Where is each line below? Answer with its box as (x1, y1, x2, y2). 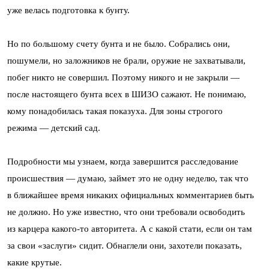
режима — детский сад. (7, 122, 100, 133)
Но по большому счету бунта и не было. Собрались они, (7, 38, 230, 49)
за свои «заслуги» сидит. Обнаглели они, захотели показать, (7, 240, 242, 250)
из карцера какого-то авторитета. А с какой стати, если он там (7, 223, 252, 234)
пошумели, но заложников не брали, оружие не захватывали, (7, 55, 246, 65)
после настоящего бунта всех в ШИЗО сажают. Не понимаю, (7, 89, 246, 99)
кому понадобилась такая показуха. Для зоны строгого (7, 106, 223, 116)
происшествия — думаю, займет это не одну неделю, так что (7, 173, 249, 183)
